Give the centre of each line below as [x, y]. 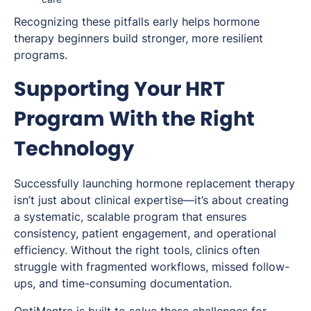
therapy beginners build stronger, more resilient [138, 38]
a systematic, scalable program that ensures [130, 216]
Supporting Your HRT [119, 89]
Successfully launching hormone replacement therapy [154, 183]
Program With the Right [134, 118]
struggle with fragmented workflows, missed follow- [152, 266]
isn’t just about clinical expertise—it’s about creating [151, 200]
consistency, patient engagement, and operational [145, 233]
